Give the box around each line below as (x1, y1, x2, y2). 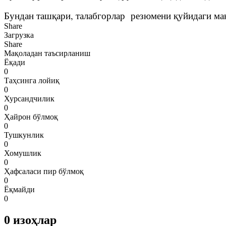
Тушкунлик (4, 130, 44, 139)
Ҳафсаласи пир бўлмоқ (4, 166, 84, 176)
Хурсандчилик (4, 94, 54, 103)
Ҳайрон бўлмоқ (4, 112, 58, 121)
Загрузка (4, 30, 34, 39)
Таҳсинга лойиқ (4, 76, 60, 85)
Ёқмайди (4, 185, 35, 194)
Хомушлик (4, 148, 41, 157)
